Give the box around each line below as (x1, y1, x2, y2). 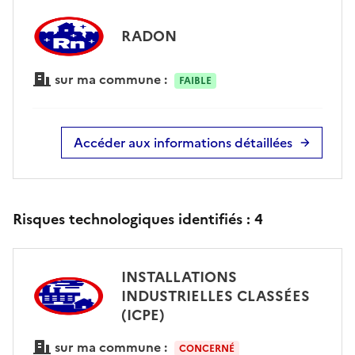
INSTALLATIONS (120, 265, 237, 288)
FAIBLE (178, 73, 212, 88)
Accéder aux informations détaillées (74, 132, 292, 152)
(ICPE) (120, 303, 165, 326)
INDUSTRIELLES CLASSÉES (120, 284, 310, 307)
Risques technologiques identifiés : (13, 208, 254, 230)
